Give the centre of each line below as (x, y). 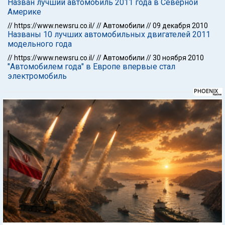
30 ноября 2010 (178, 58)
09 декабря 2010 (180, 26)
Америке (24, 12)
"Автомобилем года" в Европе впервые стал (91, 67)
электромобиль (37, 76)
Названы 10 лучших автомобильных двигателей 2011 (109, 34)
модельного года (40, 44)
